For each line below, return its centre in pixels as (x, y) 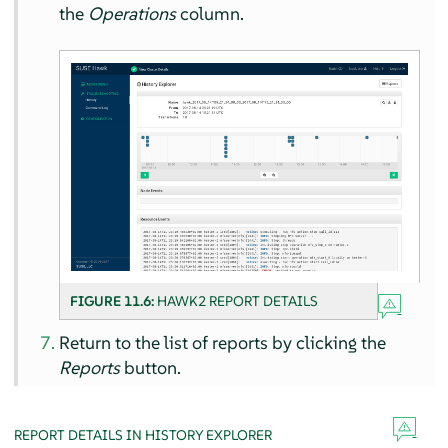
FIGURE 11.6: (114, 301)
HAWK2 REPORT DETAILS (238, 301)
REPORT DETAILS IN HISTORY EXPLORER (142, 435)
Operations (132, 14)
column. (210, 14)
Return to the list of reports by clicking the (223, 343)
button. (151, 368)
